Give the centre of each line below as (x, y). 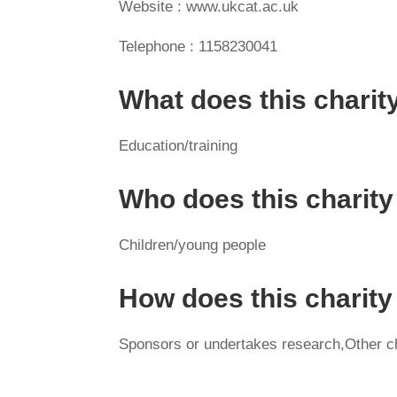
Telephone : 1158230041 (198, 47)
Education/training (179, 146)
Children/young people (193, 245)
